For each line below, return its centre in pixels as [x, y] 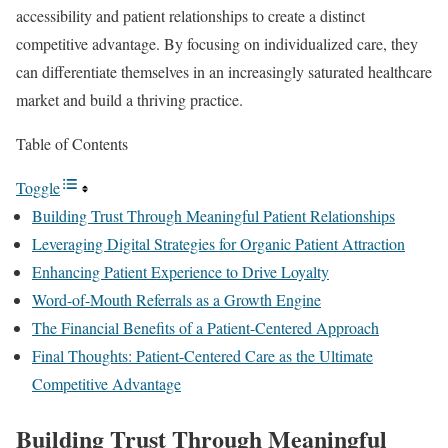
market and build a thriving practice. [129, 99]
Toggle [38, 187]
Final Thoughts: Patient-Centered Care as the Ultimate [202, 355]
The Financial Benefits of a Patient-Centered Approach [205, 327]
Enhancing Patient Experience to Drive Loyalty [180, 271]
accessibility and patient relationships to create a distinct [190, 15]
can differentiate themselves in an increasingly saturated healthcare [224, 71]
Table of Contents [72, 143]
